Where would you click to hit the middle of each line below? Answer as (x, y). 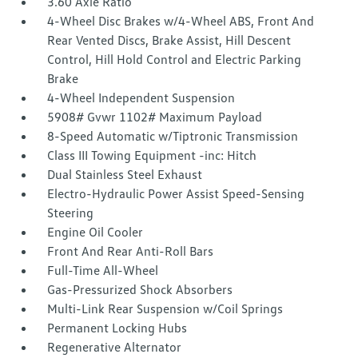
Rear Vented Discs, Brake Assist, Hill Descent (169, 40)
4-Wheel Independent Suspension (141, 97)
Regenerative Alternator (115, 347)
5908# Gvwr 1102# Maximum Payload (155, 117)
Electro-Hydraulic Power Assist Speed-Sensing (176, 193)
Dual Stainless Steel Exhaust (125, 174)
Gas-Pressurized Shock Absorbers (140, 289)
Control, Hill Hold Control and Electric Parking (175, 59)
